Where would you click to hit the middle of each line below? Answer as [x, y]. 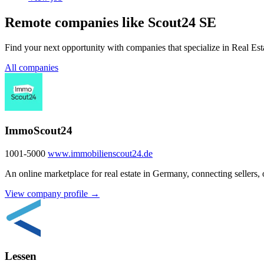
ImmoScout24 [39, 130]
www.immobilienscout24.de [100, 153]
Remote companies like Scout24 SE [110, 23]
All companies [32, 68]
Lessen [21, 256]
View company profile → [52, 193]
